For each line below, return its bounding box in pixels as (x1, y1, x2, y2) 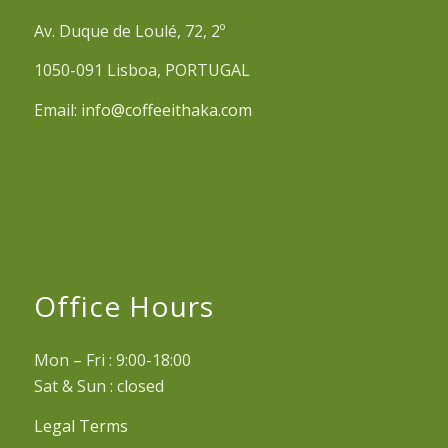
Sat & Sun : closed (33, 375, 164, 398)
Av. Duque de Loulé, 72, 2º (33, 19, 225, 42)
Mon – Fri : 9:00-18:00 (33, 349, 191, 372)
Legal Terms (33, 414, 128, 437)
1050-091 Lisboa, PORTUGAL (33, 59, 250, 82)
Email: (33, 99, 81, 122)
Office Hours (33, 287, 214, 326)
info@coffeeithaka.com (80, 99, 252, 122)
